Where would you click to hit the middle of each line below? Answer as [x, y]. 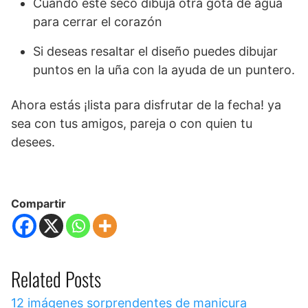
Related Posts [56, 279]
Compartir [38, 204]
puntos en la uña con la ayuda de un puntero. [164, 70]
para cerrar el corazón [98, 22]
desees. [33, 142]
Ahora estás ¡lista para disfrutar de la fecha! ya [146, 105]
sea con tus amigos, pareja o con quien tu [132, 124]
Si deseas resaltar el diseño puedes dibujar [155, 52]
